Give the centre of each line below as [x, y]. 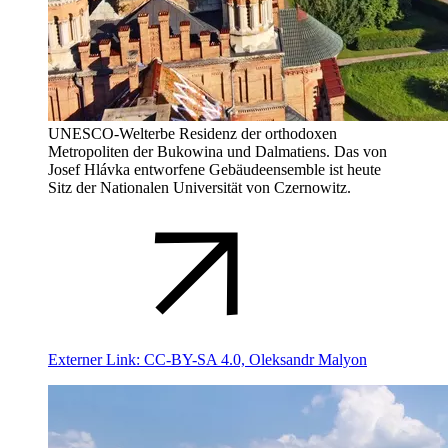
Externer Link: [96, 359]
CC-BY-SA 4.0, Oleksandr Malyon [255, 359]
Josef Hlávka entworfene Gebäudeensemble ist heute [214, 169]
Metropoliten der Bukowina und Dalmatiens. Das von [217, 151]
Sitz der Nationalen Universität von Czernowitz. [199, 187]
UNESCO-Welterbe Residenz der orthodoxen [192, 133]
